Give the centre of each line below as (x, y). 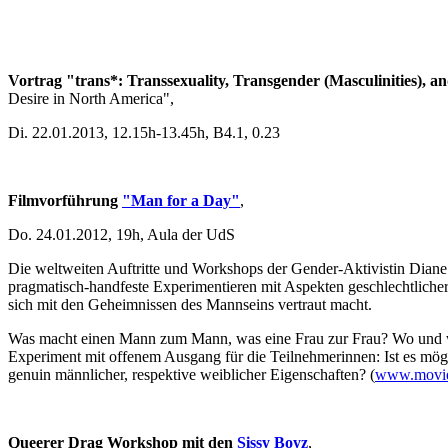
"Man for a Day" (181, 201)
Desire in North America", (91, 99)
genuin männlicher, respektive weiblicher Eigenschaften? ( (191, 375)
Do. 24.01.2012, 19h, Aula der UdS (121, 235)
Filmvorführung (65, 201)
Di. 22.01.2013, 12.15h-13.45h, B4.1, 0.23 (144, 133)
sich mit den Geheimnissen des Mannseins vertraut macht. (190, 305)
